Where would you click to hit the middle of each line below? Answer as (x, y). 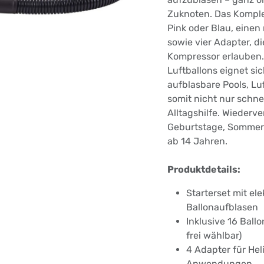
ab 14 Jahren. (197, 141)
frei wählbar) (214, 236)
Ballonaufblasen (222, 207)
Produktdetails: (204, 170)
